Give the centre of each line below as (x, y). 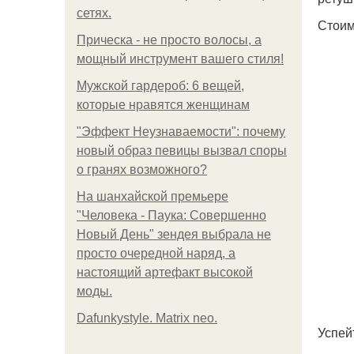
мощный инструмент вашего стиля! (180, 59)
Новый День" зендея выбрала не (174, 234)
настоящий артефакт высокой (165, 272)
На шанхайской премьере (153, 196)
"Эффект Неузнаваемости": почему (181, 132)
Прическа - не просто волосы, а (169, 40)
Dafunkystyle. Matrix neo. (147, 318)
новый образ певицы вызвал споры (182, 151)
